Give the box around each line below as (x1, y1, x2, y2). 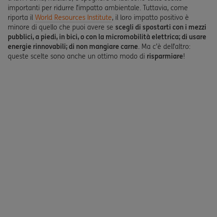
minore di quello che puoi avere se (8, 23, 115, 31)
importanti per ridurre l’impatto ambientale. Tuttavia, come (8, 3, 188, 12)
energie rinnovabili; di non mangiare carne (8, 42, 138, 51)
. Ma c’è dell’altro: (138, 42, 190, 51)
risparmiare (147, 52, 183, 61)
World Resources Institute (35, 13, 112, 22)
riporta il (8, 13, 35, 22)
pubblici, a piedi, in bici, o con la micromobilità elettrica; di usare (8, 32, 206, 41)
